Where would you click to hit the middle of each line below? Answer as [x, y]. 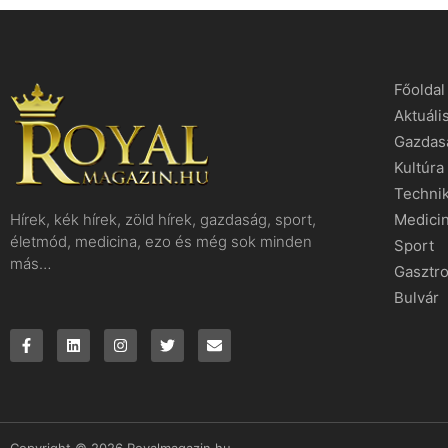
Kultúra [419, 167]
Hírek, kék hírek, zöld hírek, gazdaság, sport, [163, 219]
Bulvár [416, 297]
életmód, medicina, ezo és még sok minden [161, 241]
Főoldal [419, 89]
